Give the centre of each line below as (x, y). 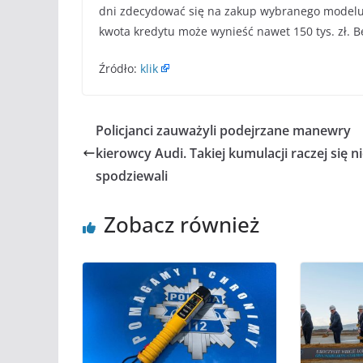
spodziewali (132, 175)
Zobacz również (181, 224)
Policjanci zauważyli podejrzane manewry (223, 130)
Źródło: (120, 68)
